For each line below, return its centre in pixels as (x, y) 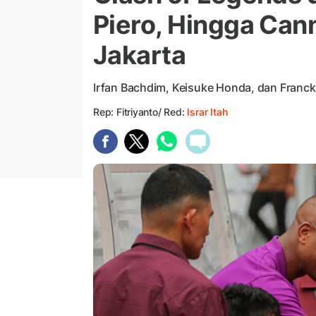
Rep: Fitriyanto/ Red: (140, 112)
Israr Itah (207, 112)
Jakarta (140, 55)
